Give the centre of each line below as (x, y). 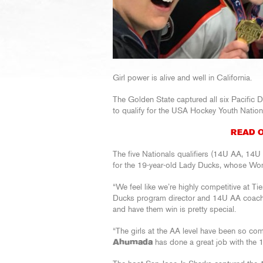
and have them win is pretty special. (174, 210)
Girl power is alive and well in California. (182, 78)
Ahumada (133, 242)
